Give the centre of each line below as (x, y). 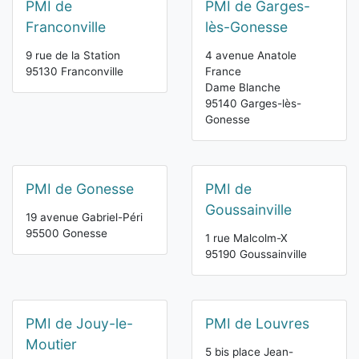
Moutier (51, 345)
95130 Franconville (75, 72)
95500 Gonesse (67, 234)
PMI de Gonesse (80, 189)
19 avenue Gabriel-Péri (84, 218)
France (223, 72)
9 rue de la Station (73, 56)
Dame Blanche (243, 88)
